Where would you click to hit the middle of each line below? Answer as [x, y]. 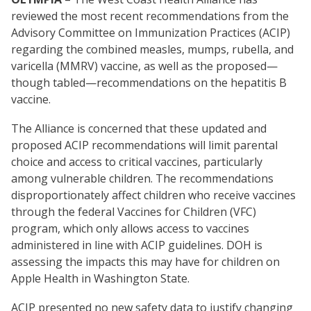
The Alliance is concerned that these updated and [139, 128]
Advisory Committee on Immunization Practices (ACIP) [151, 32]
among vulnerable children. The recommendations [142, 178]
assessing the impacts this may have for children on [145, 261]
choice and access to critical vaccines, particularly [137, 161]
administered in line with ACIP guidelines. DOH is [137, 245]
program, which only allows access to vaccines [130, 228]
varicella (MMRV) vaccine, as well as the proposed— [144, 66]
